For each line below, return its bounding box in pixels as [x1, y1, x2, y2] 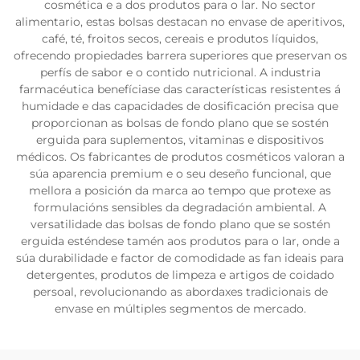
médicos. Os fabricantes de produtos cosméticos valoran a [15, 149, 345, 164]
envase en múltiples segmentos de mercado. [54, 301, 306, 316]
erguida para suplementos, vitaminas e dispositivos [36, 133, 324, 147]
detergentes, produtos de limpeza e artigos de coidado [26, 268, 334, 282]
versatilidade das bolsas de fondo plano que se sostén [30, 217, 330, 231]
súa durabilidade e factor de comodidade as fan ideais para [16, 251, 344, 265]
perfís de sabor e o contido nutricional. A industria [39, 65, 321, 80]
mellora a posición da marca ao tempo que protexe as [29, 183, 331, 198]
